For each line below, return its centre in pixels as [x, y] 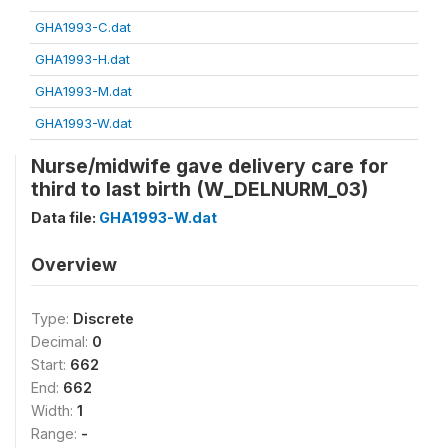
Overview [74, 264]
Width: [54, 410]
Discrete [103, 318]
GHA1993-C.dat [83, 27]
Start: [50, 364]
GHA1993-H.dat [82, 59]
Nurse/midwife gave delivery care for [209, 166]
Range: [56, 433]
